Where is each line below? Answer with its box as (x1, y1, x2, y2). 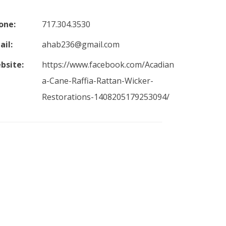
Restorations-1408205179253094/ (41, 91, 169, 102)
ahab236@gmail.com (41, 39, 120, 50)
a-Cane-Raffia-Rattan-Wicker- (41, 75, 153, 86)
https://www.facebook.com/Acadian (41, 59, 174, 70)
